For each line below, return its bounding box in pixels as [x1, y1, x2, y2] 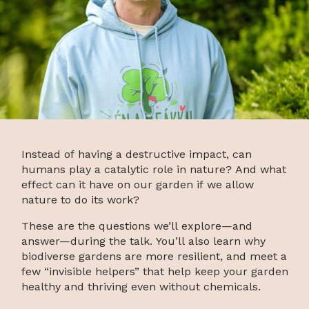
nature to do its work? [21, 193, 140, 207]
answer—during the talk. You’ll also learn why [21, 235, 266, 248]
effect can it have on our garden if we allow [21, 178, 255, 192]
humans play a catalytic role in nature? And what [21, 163, 287, 177]
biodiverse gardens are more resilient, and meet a [21, 250, 288, 263]
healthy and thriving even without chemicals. [21, 280, 261, 294]
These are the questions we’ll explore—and [21, 219, 253, 233]
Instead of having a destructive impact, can [21, 148, 252, 161]
